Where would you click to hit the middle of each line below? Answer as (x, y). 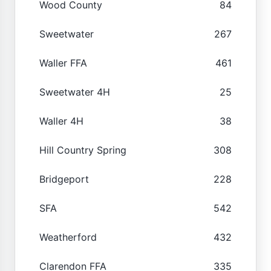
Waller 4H (61, 121)
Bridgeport (64, 179)
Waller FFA (63, 63)
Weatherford (68, 237)
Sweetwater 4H (75, 92)
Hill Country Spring (83, 150)
